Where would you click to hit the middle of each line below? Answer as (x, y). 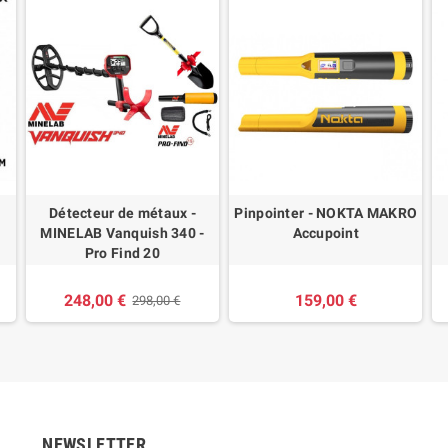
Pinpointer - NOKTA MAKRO (326, 213)
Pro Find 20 (122, 253)
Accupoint (326, 233)
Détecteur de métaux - (122, 213)
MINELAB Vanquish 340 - (122, 233)
